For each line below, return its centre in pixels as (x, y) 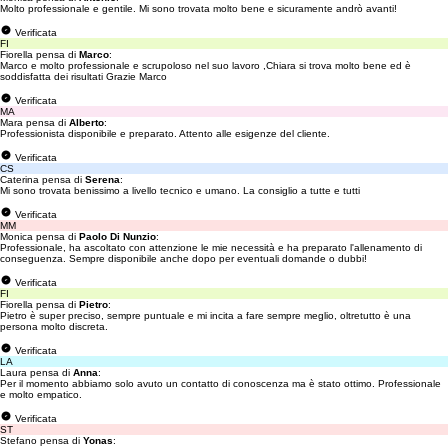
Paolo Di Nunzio (117, 236)
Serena (102, 179)
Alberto (86, 122)
